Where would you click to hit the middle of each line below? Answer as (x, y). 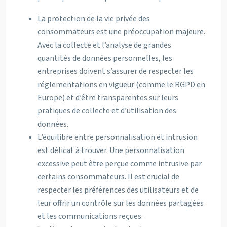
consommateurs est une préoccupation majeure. (121, 32)
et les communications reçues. (90, 216)
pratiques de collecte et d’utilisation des (107, 111)
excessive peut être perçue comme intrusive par (120, 164)
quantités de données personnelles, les (105, 58)
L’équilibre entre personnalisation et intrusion (118, 137)
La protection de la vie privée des (94, 19)
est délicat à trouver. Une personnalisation (111, 150)
